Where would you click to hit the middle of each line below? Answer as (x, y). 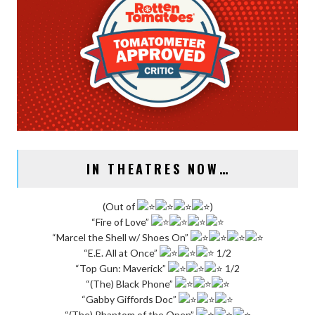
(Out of (120, 207)
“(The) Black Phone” (130, 284)
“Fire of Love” (121, 222)
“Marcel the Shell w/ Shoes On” (121, 238)
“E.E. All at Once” (122, 253)
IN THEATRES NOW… (158, 169)
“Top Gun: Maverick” (122, 269)
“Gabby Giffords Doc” (130, 300)
